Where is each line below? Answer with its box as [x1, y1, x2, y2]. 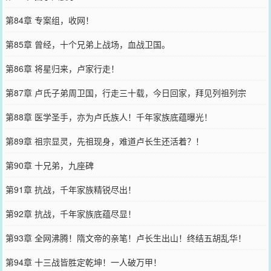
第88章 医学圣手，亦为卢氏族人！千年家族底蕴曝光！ [5, 111, 212, 123]
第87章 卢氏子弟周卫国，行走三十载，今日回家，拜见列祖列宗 [5, 87, 246, 99]
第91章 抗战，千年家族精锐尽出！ [5, 183, 136, 195]
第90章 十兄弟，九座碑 [5, 159, 94, 171]
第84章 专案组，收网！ [5, 14, 94, 26]
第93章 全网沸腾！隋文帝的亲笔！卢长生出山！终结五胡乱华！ [5, 232, 246, 244]
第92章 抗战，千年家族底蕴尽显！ [5, 207, 136, 220]
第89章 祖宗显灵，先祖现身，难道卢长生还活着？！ [5, 135, 204, 147]
